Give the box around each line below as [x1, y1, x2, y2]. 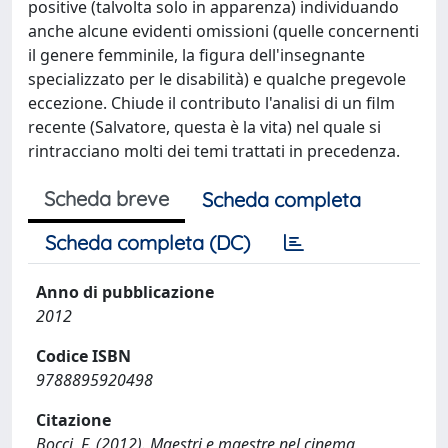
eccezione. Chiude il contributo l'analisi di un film [28, 92, 395, 114]
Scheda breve [44, 186, 169, 211]
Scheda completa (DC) [45, 230, 250, 255]
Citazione [36, 409, 111, 431]
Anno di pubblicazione [36, 281, 214, 303]
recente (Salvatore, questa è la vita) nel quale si [28, 116, 381, 138]
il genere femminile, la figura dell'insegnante [28, 44, 365, 66]
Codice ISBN [36, 345, 131, 367]
